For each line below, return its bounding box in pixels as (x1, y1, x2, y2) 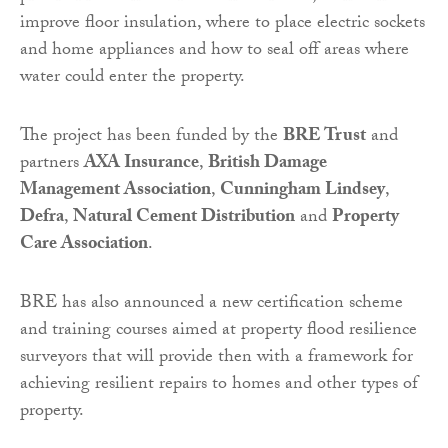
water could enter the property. (20, 62, 245, 94)
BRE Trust (283, 121, 366, 153)
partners (20, 148, 84, 180)
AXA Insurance (84, 148, 199, 180)
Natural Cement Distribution (73, 202, 295, 234)
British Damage (208, 148, 327, 180)
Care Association (20, 229, 148, 261)
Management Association (20, 175, 211, 207)
